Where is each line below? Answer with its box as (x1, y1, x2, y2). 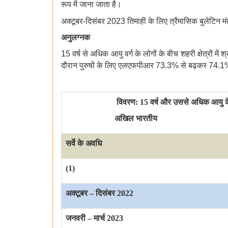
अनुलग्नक (61, 33, 90, 42)
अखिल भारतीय (115, 114, 157, 123)
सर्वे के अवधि (66, 139, 102, 148)
